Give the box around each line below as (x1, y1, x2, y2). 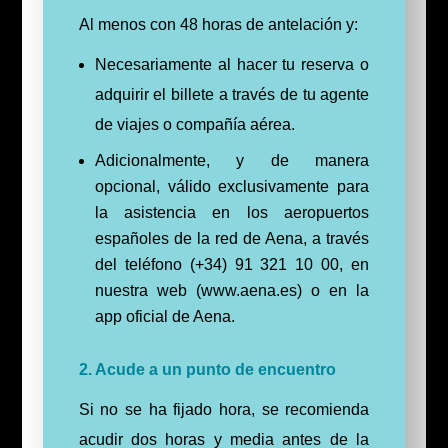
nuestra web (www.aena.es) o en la (94, 282, 370, 300)
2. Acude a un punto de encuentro (78, 361, 336, 379)
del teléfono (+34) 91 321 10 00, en (94, 256, 370, 274)
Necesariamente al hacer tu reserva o (94, 56, 370, 74)
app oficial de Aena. (94, 308, 235, 326)
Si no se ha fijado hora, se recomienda (78, 401, 370, 419)
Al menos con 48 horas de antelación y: (78, 16, 358, 34)
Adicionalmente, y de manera (94, 152, 370, 170)
